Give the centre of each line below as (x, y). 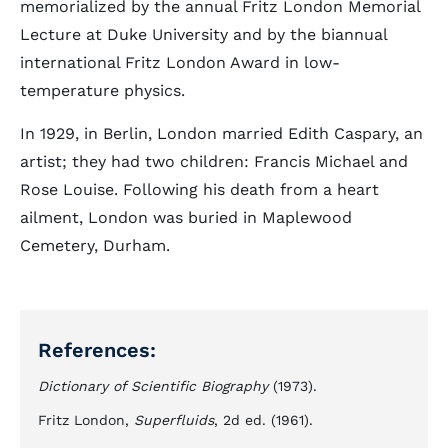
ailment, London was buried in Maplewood (186, 217)
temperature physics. (102, 90)
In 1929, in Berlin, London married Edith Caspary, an (221, 133)
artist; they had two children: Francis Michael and (214, 161)
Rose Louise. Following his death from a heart (199, 189)
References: (97, 350)
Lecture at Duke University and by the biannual (203, 34)
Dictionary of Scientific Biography (153, 386)
